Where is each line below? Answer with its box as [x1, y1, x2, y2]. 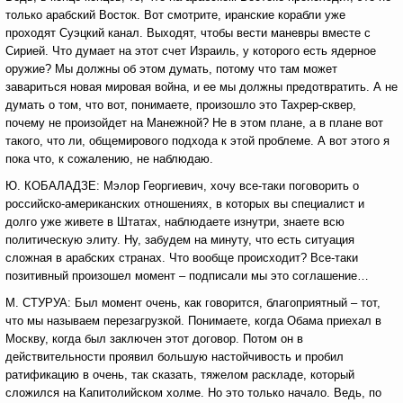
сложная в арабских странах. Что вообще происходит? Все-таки [5, 251, 358, 264]
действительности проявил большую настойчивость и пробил [5, 350, 344, 363]
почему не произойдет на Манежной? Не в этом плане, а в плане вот [5, 116, 383, 130]
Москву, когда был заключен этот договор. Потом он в [5, 332, 303, 345]
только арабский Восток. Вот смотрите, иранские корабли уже [5, 8, 345, 22]
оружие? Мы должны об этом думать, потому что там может [5, 62, 337, 76]
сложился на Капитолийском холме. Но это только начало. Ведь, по [5, 386, 381, 399]
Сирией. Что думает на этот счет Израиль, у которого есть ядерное [5, 44, 376, 58]
